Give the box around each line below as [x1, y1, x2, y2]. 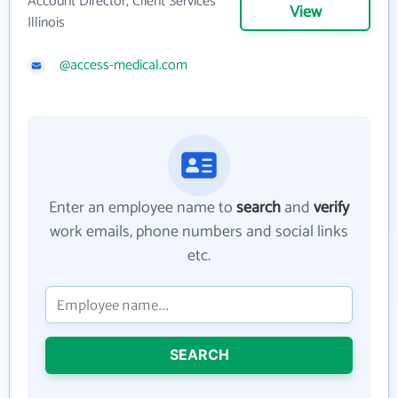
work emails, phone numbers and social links [50, 219, 348, 246]
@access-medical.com [60, 53, 187, 78]
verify [314, 195, 349, 222]
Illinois [28, 11, 65, 36]
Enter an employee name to [49, 195, 236, 222]
